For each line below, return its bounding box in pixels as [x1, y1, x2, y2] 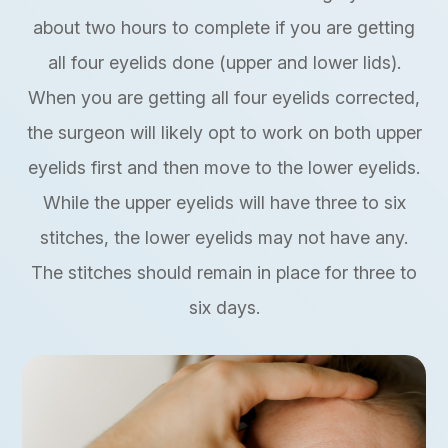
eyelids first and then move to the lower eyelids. [28, 157, 420, 179]
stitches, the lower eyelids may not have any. [40, 227, 408, 249]
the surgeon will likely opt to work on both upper [26, 122, 422, 144]
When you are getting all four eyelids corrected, [28, 87, 420, 109]
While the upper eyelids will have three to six [42, 192, 406, 214]
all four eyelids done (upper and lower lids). [47, 52, 401, 74]
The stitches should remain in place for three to [31, 262, 417, 284]
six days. [188, 297, 260, 319]
